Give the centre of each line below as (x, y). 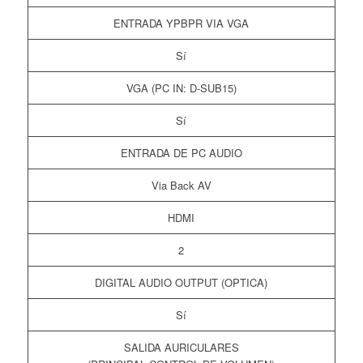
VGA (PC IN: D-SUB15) (181, 88)
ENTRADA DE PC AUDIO (181, 153)
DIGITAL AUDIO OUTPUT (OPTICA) (181, 283)
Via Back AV (181, 186)
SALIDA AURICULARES (181, 348)
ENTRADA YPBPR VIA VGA (181, 23)
